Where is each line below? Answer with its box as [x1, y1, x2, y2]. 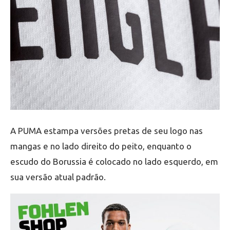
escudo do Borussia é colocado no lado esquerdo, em [10, 156, 218, 166]
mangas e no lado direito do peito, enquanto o [10, 141, 191, 151]
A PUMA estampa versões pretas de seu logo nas [10, 125, 203, 136]
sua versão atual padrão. [10, 171, 106, 182]
